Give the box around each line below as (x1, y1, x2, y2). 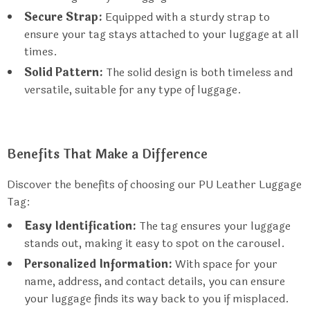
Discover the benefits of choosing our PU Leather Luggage (7, 176, 302, 193)
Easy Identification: (24, 217, 136, 235)
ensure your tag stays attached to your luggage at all (24, 26, 299, 43)
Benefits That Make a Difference (7, 145, 208, 164)
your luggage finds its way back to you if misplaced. (24, 290, 289, 307)
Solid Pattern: (24, 64, 103, 81)
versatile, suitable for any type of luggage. (24, 81, 241, 98)
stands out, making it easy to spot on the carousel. (24, 235, 285, 252)
